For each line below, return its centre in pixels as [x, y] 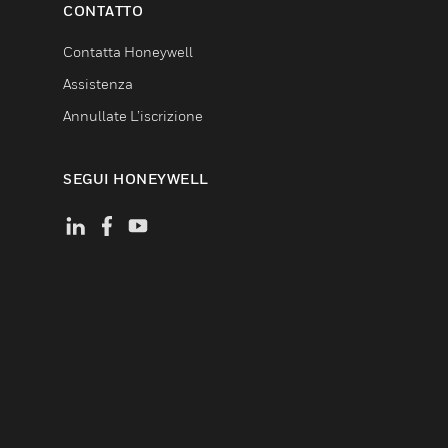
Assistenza [98, 83]
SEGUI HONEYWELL [136, 178]
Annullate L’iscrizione [133, 115]
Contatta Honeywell [128, 51]
